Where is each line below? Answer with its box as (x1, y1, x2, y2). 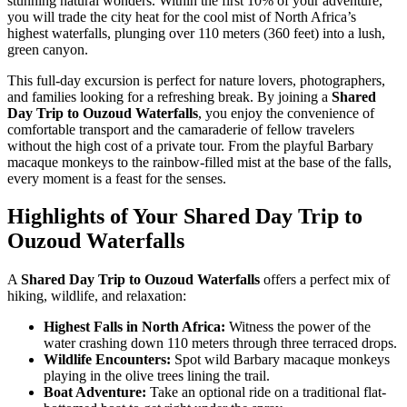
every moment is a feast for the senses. (7, 170, 226, 186)
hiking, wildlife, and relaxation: (7, 288, 186, 304)
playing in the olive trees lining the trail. (44, 368, 270, 384)
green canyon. (7, 41, 88, 57)
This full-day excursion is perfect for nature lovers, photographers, (7, 72, 385, 88)
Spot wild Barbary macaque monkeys (171, 352, 390, 368)
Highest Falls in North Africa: (44, 319, 225, 335)
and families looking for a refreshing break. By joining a (7, 88, 332, 104)
